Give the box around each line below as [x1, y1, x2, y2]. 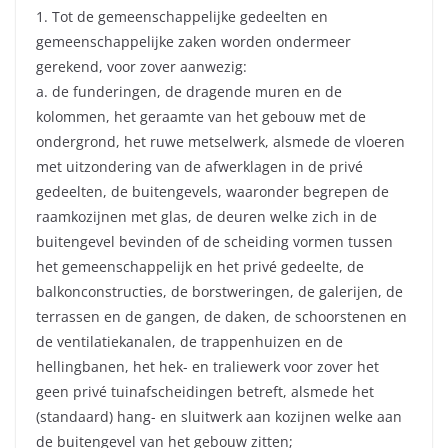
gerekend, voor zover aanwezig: [36, 57, 247, 77]
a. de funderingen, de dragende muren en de [36, 82, 342, 102]
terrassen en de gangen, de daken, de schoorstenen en [36, 307, 407, 327]
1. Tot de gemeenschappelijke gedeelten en [36, 7, 328, 27]
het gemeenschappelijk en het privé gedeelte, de [36, 257, 364, 277]
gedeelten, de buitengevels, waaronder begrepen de [36, 182, 389, 202]
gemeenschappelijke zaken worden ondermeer [36, 32, 351, 52]
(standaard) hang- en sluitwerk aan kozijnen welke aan [36, 407, 402, 427]
